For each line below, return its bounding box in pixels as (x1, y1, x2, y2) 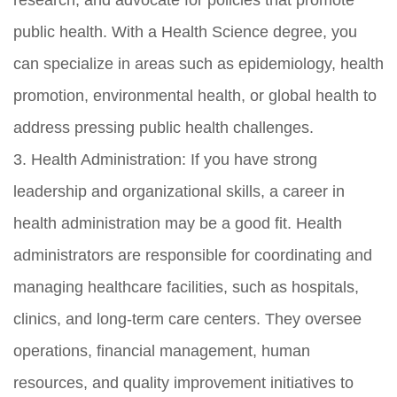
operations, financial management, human (13, 341, 310, 360)
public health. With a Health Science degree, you (13, 22, 357, 41)
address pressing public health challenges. (13, 118, 314, 136)
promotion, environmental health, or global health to (13, 86, 377, 105)
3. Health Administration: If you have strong (13, 150, 317, 168)
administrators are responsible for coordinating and (13, 245, 372, 264)
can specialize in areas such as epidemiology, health (13, 54, 384, 73)
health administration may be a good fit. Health (13, 214, 342, 232)
